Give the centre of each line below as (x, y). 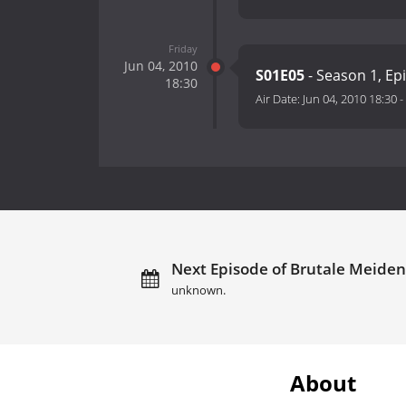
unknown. (198, 290)
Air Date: (279, 99)
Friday (183, 48)
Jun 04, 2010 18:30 (350, 99)
